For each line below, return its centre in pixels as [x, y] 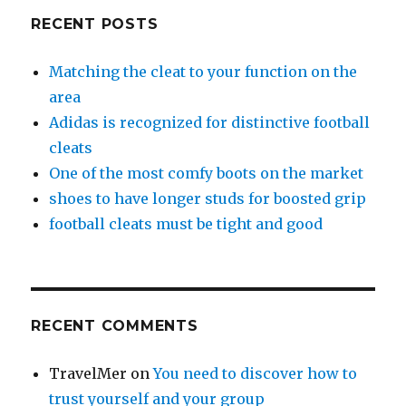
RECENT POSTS [95, 24]
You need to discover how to [256, 373]
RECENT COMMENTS [115, 325]
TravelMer [88, 373]
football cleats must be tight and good [186, 223]
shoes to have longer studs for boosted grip [208, 198]
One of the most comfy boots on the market [207, 173]
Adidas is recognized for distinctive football [210, 122]
